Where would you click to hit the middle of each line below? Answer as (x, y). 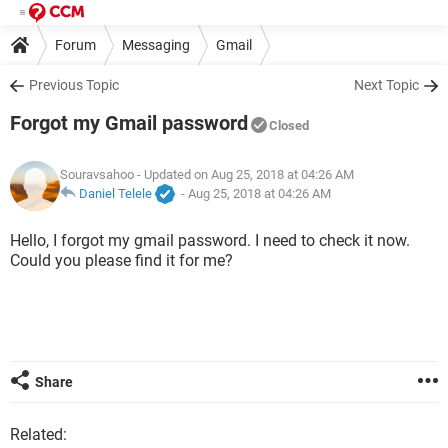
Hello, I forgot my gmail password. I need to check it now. (210, 240)
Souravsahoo (97, 175)
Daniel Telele (115, 194)
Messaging (156, 44)
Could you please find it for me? (121, 260)
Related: (38, 434)
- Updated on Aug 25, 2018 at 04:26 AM (244, 175)
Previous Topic (74, 85)
